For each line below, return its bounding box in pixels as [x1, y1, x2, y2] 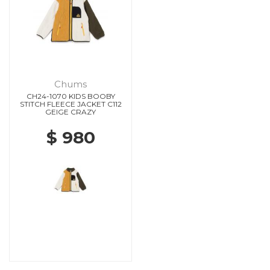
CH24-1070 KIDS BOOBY [26, 91, 115, 101]
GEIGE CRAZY [45, 107, 96, 116]
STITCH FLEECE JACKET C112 [19, 99, 122, 108]
